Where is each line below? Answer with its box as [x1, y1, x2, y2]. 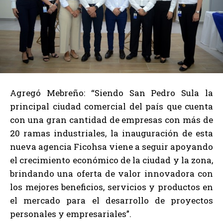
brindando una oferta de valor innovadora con [10, 168, 213, 180]
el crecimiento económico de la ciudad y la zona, [10, 154, 213, 166]
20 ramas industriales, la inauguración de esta [10, 127, 213, 139]
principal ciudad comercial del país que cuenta [10, 101, 213, 112]
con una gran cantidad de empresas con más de [10, 114, 213, 126]
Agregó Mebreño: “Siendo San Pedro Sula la [10, 87, 213, 99]
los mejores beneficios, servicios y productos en [10, 181, 213, 193]
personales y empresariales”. [10, 208, 135, 220]
